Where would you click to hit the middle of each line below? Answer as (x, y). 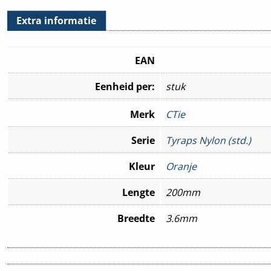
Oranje (181, 166)
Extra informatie (56, 21)
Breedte (136, 218)
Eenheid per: (125, 86)
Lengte (139, 192)
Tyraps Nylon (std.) (208, 140)
